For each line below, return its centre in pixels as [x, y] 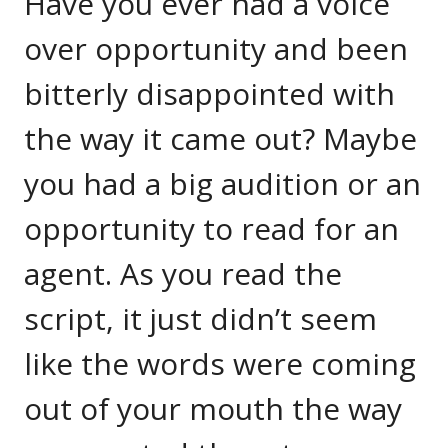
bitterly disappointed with [209, 93]
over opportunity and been [216, 48]
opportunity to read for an [211, 228]
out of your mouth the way [213, 408]
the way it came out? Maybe [220, 138]
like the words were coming [220, 363]
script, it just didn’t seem [200, 318]
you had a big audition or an [222, 183]
